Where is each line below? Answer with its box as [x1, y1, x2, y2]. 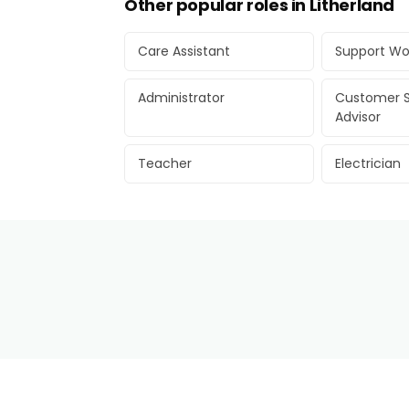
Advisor [335, 108, 381, 126]
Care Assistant [138, 42, 230, 60]
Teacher [138, 154, 192, 173]
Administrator [138, 89, 225, 107]
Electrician [335, 154, 401, 173]
